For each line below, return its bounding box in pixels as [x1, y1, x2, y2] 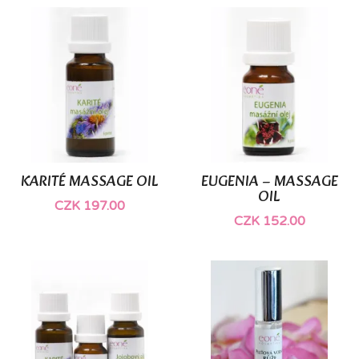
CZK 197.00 [54, 198, 125, 215]
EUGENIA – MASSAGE [200, 170, 338, 196]
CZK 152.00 [233, 213, 305, 230]
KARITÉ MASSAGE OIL [21, 170, 159, 196]
